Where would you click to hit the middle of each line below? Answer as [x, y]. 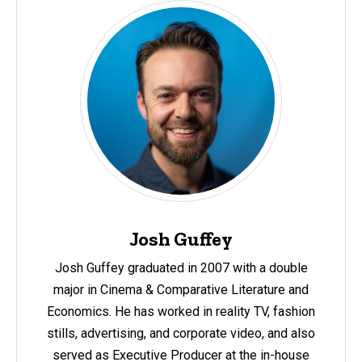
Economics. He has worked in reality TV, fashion [181, 312]
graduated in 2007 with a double [217, 268]
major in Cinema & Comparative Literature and [181, 290]
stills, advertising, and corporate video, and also [181, 334]
